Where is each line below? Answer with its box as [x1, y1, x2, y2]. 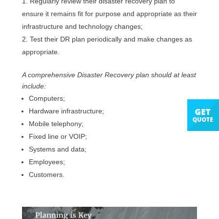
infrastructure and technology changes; [22, 22, 143, 31]
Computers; [28, 94, 65, 103]
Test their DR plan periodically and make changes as [29, 35, 192, 44]
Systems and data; [28, 145, 87, 153]
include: [22, 82, 46, 90]
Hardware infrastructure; [28, 107, 104, 115]
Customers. [28, 171, 65, 179]
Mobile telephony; [28, 120, 84, 128]
